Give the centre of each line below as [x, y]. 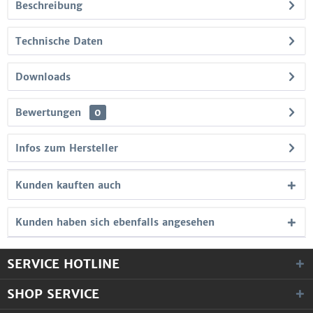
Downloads [43, 77]
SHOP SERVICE [53, 294]
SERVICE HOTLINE [63, 264]
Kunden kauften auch [68, 185]
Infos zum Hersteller [67, 148]
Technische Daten [59, 41]
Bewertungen [48, 112]
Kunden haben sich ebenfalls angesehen [115, 222]
